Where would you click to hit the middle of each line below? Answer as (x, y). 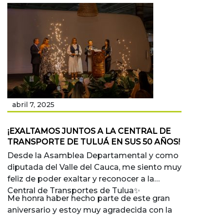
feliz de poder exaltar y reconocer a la (81, 179)
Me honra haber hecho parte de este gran (89, 199)
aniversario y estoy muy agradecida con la (90, 210)
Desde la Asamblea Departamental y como (93, 156)
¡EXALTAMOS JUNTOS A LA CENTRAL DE (89, 131)
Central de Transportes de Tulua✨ (74, 191)
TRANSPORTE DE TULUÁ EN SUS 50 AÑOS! (94, 142)
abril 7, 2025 (33, 105)
